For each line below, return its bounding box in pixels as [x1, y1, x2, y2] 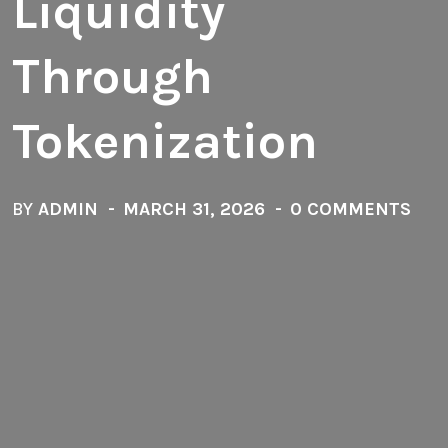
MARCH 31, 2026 [123, 198, 265, 220]
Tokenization [12, 112, 318, 171]
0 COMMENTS [290, 198, 411, 220]
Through [12, 47, 213, 106]
